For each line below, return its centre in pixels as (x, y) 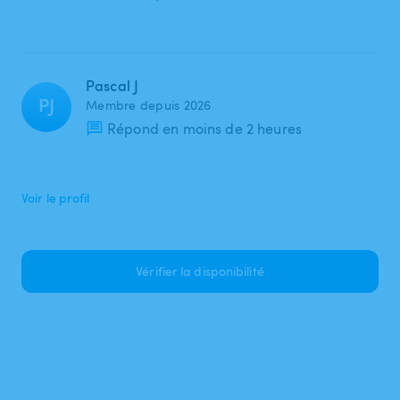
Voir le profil (56, 197)
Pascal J (112, 85)
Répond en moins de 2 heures (205, 128)
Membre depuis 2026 (149, 104)
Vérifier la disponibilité (200, 271)
